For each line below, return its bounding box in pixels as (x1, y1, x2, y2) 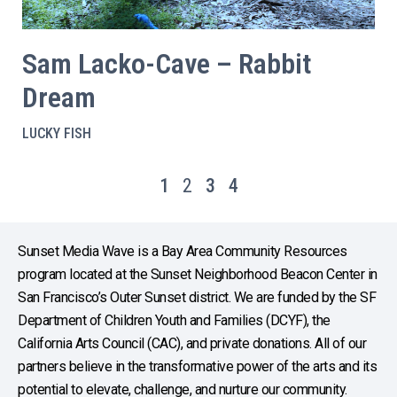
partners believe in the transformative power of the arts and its (18, 358, 377, 375)
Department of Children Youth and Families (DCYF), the (18, 312, 331, 329)
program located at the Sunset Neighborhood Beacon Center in (18, 266, 378, 283)
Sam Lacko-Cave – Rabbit (22, 47, 311, 81)
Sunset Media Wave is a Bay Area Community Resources (18, 243, 347, 260)
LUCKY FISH (22, 125, 91, 142)
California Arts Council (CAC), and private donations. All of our (18, 335, 366, 352)
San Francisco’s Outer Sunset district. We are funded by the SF (18, 289, 376, 306)
